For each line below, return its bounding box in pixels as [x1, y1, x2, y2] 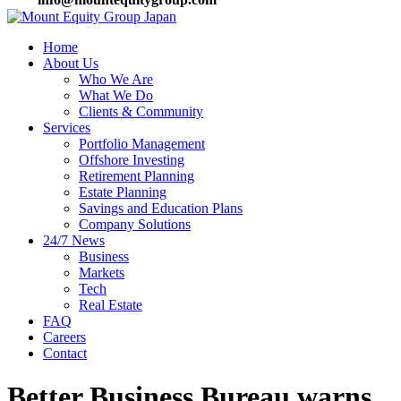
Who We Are [79, 72, 153, 87]
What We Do [79, 88, 153, 103]
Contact [43, 346, 87, 361]
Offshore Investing [79, 152, 184, 167]
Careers [43, 329, 86, 345]
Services [43, 120, 90, 135]
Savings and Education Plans [79, 200, 243, 216]
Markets [79, 265, 124, 280]
